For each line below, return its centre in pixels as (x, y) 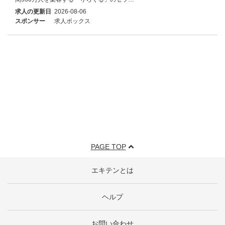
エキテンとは (113, 170)
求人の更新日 (33, 11)
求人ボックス (72, 21)
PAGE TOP (108, 147)
